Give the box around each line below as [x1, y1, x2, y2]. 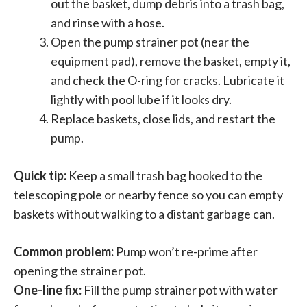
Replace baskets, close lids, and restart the [51, 111, 275, 127]
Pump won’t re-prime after [114, 244, 258, 260]
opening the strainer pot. [14, 263, 146, 279]
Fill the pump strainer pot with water [82, 282, 278, 298]
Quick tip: [14, 168, 66, 184]
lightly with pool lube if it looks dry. [51, 92, 232, 108]
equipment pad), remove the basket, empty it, [51, 53, 291, 69]
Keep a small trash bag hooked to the [66, 168, 262, 184]
